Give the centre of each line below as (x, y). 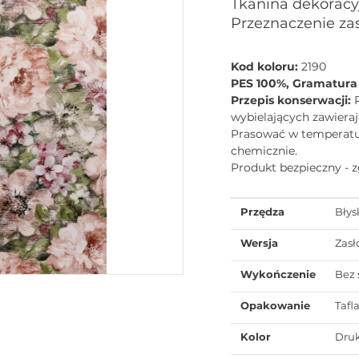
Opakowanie (275, 305)
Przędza (262, 211)
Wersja (259, 242)
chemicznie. (264, 150)
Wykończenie (278, 274)
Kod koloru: (266, 66)
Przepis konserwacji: (292, 100)
